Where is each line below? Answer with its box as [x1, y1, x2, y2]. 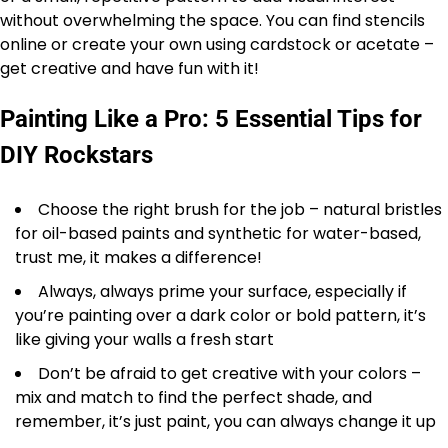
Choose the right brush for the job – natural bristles [38, 197, 442, 221]
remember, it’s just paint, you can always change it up [15, 409, 436, 433]
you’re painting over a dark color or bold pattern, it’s [15, 303, 426, 327]
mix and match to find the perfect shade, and [15, 385, 372, 409]
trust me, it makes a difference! [15, 245, 262, 269]
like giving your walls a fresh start [15, 327, 274, 351]
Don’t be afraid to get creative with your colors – [38, 361, 421, 385]
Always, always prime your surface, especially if [38, 279, 407, 303]
